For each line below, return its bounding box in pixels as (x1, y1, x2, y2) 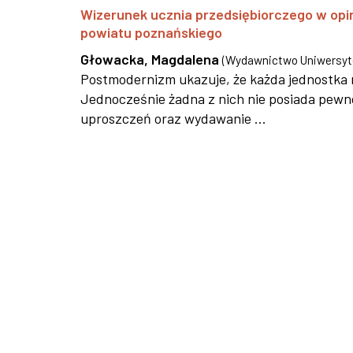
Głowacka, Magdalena (80, 50, 219, 68)
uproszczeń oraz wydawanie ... (80, 110, 266, 127)
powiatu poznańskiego (80, 24, 222, 41)
